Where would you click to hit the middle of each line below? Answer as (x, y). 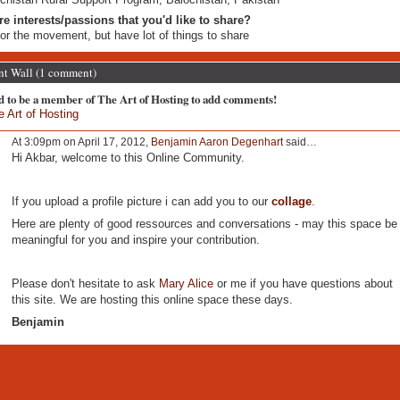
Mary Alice (186, 284)
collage (291, 202)
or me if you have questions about (303, 284)
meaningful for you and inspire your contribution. (135, 240)
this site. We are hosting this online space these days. (154, 300)
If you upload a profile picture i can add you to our (141, 202)
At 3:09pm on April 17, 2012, (81, 142)
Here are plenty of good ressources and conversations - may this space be (204, 224)
